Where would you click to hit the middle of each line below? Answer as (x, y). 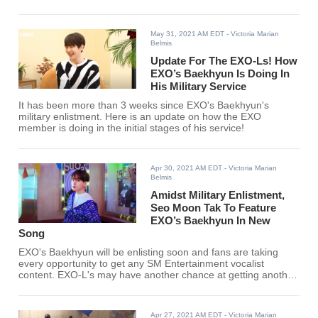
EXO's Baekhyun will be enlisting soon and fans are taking (149, 253)
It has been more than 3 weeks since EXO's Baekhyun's (144, 106)
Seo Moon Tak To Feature (214, 208)
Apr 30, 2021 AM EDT (187, 168)
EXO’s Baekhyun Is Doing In (220, 74)
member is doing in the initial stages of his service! (132, 128)
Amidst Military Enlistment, (218, 195)
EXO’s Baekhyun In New (211, 221)
